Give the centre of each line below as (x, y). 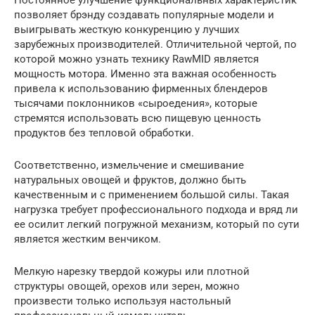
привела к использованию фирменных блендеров (141, 88)
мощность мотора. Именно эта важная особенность (145, 73)
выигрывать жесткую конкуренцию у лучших (127, 29)
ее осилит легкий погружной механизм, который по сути (157, 224)
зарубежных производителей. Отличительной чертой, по (155, 44)
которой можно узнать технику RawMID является (136, 59)
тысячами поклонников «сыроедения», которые (136, 103)
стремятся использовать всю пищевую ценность (137, 118)
